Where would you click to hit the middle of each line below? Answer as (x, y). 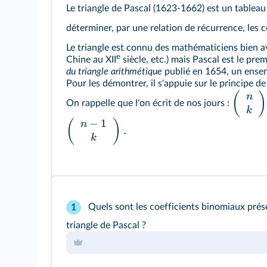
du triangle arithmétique (114, 72)
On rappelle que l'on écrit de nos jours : (149, 103)
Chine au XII (91, 60)
